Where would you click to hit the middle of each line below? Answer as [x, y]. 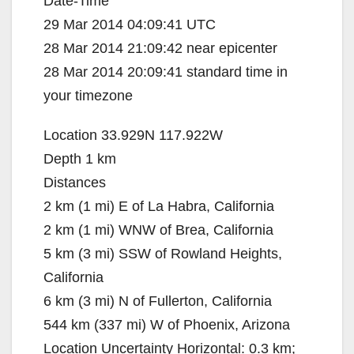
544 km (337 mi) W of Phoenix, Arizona [167, 325]
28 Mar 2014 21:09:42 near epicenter [160, 49]
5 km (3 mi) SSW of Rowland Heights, [163, 254]
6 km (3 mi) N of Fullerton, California [158, 301]
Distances [75, 183]
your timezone [88, 96]
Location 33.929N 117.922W [133, 136]
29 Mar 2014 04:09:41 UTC [130, 25]
